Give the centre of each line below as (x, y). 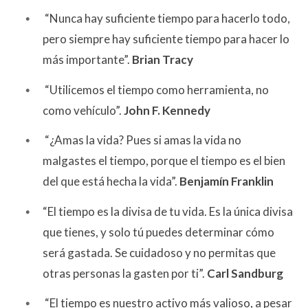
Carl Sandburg (245, 273)
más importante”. (87, 59)
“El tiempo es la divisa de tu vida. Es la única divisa (168, 211)
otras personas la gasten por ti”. (125, 273)
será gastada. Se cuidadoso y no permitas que (159, 252)
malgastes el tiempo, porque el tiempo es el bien (164, 161)
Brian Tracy (163, 59)
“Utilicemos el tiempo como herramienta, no (156, 89)
